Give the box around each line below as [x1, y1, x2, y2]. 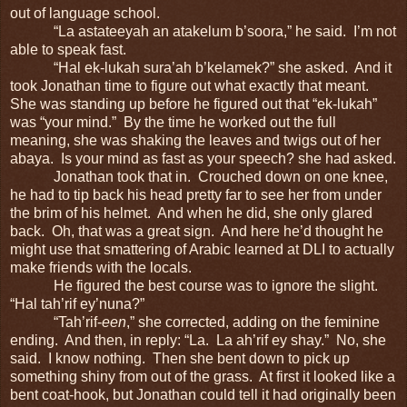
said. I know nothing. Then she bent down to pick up [10, 350, 350, 366]
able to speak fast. [10, 41, 126, 57]
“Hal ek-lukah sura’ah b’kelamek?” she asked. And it [10, 59, 392, 75]
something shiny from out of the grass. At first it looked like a [10, 368, 395, 384]
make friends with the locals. [10, 259, 192, 275]
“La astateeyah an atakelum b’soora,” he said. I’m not [10, 23, 396, 39]
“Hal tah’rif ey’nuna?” [10, 295, 144, 312]
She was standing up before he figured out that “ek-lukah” [10, 95, 377, 112]
